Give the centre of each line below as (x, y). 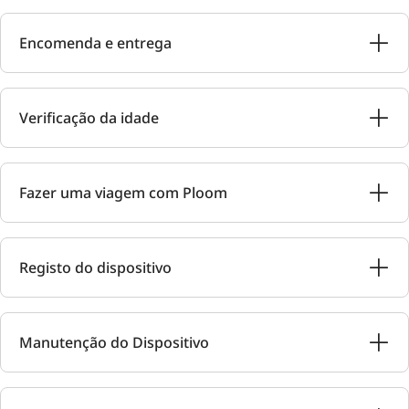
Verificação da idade (89, 118)
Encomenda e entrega (95, 43)
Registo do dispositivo (95, 267)
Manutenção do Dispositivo (114, 342)
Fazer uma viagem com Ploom (123, 193)
